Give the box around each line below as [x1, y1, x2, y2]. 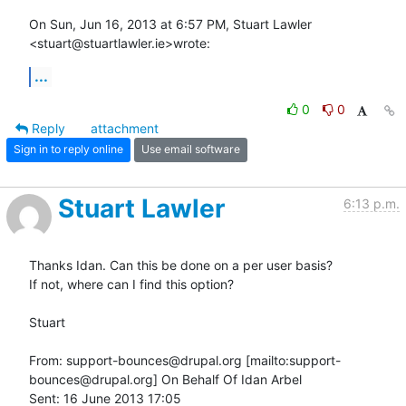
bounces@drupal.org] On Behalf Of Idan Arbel [29, 371, 302, 387]
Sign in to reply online [14, 142, 123, 157]
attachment [91, 120, 159, 136]
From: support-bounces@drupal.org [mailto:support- [29, 352, 341, 368]
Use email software [141, 142, 240, 157]
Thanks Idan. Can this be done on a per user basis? [29, 256, 333, 273]
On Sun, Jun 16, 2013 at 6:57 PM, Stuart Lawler [29, 15, 312, 32]
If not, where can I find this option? [29, 275, 234, 292]
